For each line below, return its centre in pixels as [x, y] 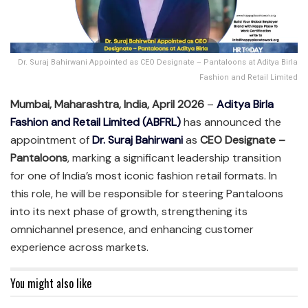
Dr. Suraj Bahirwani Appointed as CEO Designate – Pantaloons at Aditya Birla [158, 62]
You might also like [51, 283]
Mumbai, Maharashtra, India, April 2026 [107, 104]
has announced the [231, 122]
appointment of [50, 140]
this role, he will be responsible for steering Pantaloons [147, 193]
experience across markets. [79, 247]
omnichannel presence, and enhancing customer [132, 229]
